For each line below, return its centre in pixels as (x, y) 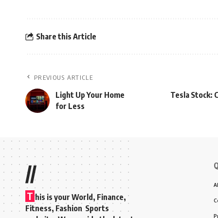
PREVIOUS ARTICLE (64, 77)
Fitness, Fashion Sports (68, 208)
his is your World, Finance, (81, 197)
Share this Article (66, 36)
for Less (70, 106)
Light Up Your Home (90, 95)
